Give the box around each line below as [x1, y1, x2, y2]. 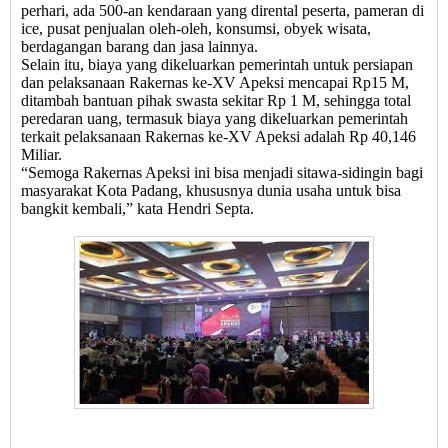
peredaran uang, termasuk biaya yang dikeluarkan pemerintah [21, 110, 408, 128]
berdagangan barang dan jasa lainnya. [21, 38, 258, 56]
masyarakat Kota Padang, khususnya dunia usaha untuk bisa [21, 182, 401, 200]
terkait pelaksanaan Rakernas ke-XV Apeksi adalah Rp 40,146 [21, 128, 416, 146]
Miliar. [21, 146, 62, 164]
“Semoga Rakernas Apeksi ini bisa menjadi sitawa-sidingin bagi [21, 164, 423, 182]
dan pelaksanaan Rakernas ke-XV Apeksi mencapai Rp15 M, [21, 74, 409, 92]
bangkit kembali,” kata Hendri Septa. [21, 200, 254, 218]
